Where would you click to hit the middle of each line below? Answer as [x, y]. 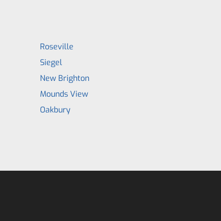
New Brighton [64, 78]
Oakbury [55, 110]
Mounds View [64, 94]
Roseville [56, 47]
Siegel [51, 62]
